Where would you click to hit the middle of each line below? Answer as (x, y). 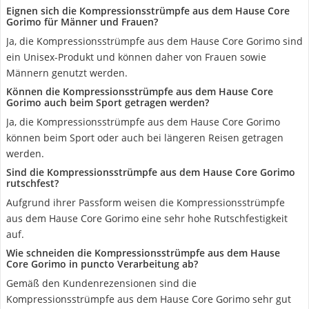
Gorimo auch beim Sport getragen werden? (108, 102)
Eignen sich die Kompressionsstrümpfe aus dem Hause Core (148, 11)
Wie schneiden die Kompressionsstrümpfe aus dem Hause (143, 253)
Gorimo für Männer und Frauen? (82, 22)
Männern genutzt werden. (67, 73)
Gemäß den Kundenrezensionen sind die (101, 283)
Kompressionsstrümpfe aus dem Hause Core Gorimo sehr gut (149, 299)
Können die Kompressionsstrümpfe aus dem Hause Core (140, 91)
